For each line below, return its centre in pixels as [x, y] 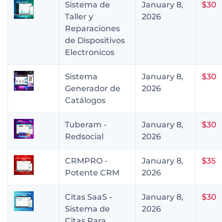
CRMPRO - [86, 161]
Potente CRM [92, 172]
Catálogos [85, 100]
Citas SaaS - [88, 197]
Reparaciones [92, 28]
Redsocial [84, 136]
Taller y [79, 16]
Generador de [93, 88]
